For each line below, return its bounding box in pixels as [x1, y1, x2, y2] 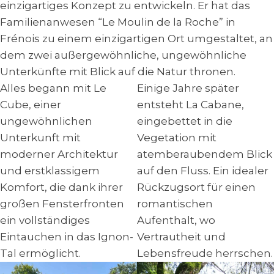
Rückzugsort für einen [137, 181, 256, 193]
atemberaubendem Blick [137, 148, 272, 160]
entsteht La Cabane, [137, 98, 244, 111]
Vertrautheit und [137, 231, 226, 243]
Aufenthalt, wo [137, 214, 215, 226]
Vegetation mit [137, 131, 217, 144]
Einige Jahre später [137, 82, 239, 94]
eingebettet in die [137, 115, 232, 127]
